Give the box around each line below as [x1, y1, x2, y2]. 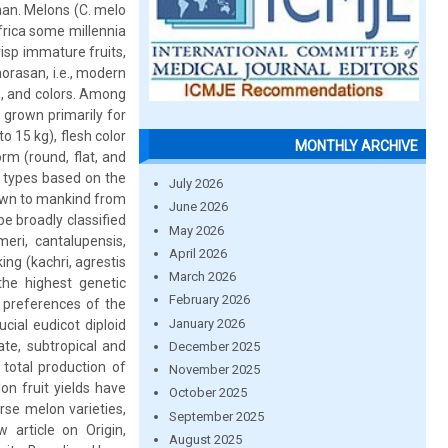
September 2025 [168, 408, 264, 424]
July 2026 [168, 176, 223, 191]
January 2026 [168, 315, 245, 331]
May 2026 [168, 222, 224, 238]
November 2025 [168, 362, 260, 377]
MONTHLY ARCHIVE [295, 138, 418, 154]
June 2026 [168, 199, 228, 215]
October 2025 [168, 385, 247, 401]
